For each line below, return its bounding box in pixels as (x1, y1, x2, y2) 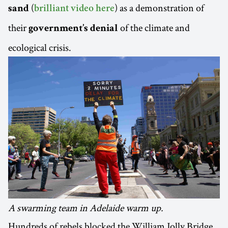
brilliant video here (34, 4, 115, 15)
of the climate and (118, 21, 190, 35)
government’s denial (28, 24, 118, 35)
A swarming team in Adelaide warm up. (8, 201, 163, 214)
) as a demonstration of (115, 1, 204, 15)
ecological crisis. (8, 41, 71, 54)
